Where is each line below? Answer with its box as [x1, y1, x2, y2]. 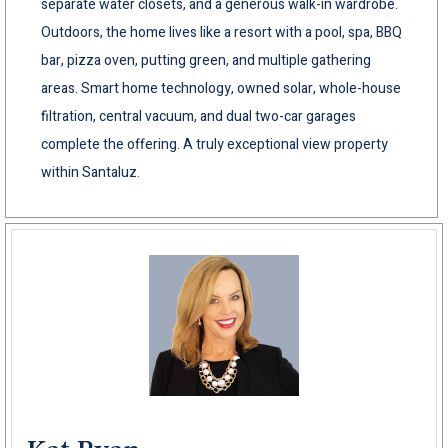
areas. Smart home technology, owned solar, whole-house [41, 77, 401, 99]
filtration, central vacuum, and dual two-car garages [41, 105, 356, 127]
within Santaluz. [41, 161, 140, 183]
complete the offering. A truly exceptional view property [41, 133, 388, 155]
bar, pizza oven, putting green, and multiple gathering [41, 49, 371, 71]
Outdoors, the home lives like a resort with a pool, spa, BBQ [41, 21, 402, 43]
